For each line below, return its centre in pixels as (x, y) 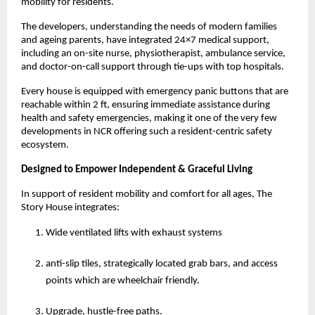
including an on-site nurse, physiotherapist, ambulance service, (153, 53)
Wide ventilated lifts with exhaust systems (134, 233)
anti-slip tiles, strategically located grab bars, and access (162, 264)
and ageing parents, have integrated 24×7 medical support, (145, 40)
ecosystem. (45, 145)
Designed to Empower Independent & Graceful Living (137, 169)
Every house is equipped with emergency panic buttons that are (155, 91)
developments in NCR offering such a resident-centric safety (147, 131)
